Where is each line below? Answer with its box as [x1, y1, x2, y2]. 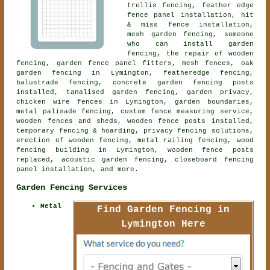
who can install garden [127, 40, 254, 48]
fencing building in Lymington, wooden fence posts [16, 146, 254, 154]
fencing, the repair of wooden [127, 50, 254, 58]
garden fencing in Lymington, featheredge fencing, [16, 69, 254, 77]
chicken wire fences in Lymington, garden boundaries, [16, 98, 254, 106]
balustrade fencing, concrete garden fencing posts [16, 79, 254, 87]
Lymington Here [121, 219, 206, 230]
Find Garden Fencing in [96, 204, 230, 216]
